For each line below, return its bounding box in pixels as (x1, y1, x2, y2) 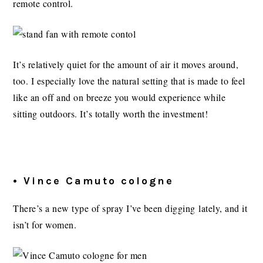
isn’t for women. (13, 218, 77, 231)
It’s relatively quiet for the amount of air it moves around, (13, 58, 239, 71)
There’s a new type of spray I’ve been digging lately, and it (13, 202, 248, 215)
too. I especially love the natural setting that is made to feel (13, 75, 245, 87)
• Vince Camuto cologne (13, 174, 174, 188)
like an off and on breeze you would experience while (13, 91, 226, 104)
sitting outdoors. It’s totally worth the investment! (13, 107, 208, 120)
